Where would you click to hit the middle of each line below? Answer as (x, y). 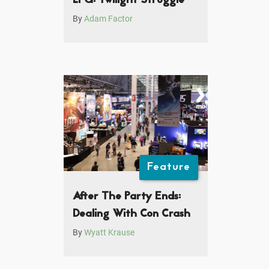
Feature (169, 168)
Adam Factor (108, 19)
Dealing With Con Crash (131, 214)
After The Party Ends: (127, 197)
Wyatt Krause (109, 233)
